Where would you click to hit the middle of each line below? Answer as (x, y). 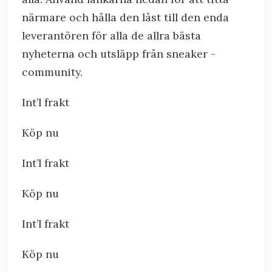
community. (52, 72)
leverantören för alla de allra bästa (111, 36)
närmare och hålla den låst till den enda (125, 17)
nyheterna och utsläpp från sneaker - (119, 54)
